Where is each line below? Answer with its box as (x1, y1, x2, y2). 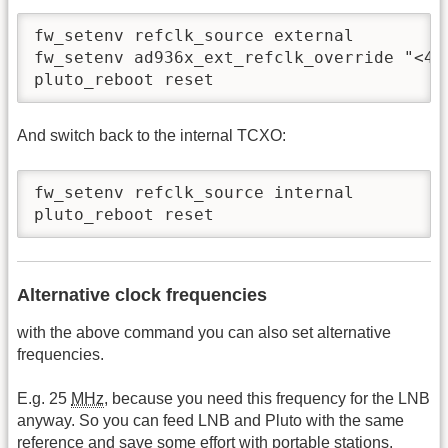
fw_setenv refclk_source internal (34, 182, 354, 202)
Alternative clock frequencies (17, 284, 267, 305)
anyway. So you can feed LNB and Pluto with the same (17, 412, 404, 430)
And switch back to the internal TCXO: (17, 127, 286, 145)
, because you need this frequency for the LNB (104, 390, 430, 408)
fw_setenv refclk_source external (34, 25, 354, 45)
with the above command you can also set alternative (17, 323, 391, 341)
